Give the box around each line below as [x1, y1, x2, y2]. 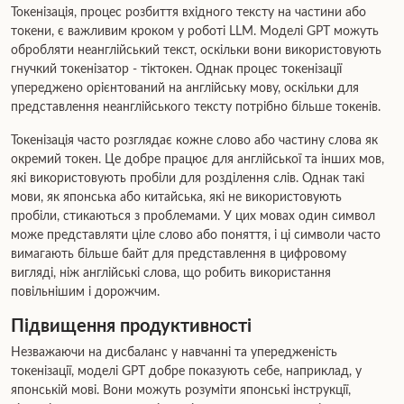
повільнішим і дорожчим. [11, 286, 160, 298]
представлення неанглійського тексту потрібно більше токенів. [11, 101, 381, 114]
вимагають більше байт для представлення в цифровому [11, 248, 346, 261]
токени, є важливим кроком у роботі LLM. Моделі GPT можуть [11, 25, 379, 38]
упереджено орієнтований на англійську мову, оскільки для [11, 82, 359, 95]
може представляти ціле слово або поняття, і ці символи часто [11, 229, 381, 242]
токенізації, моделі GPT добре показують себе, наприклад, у [11, 365, 362, 378]
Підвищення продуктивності [11, 317, 252, 335]
